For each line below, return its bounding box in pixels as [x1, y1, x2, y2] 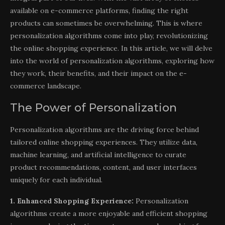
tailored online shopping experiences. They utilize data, [10, 137, 197, 147]
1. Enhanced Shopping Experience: [10, 196, 134, 205]
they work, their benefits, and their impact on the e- [10, 68, 187, 78]
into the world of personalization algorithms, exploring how [10, 56, 214, 65]
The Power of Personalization [10, 100, 177, 115]
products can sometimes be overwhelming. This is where [10, 18, 202, 28]
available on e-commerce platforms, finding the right [10, 6, 188, 15]
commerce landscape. [10, 81, 81, 90]
